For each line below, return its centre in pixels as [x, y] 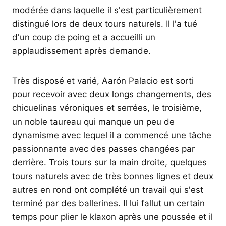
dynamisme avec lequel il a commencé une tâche [112, 135]
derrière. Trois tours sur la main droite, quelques [109, 163]
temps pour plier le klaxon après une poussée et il [112, 217]
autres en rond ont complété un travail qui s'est [108, 190]
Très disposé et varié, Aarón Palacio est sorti [103, 81]
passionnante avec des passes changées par [103, 149]
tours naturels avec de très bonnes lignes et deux [113, 176]
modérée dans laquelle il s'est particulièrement [107, 10]
